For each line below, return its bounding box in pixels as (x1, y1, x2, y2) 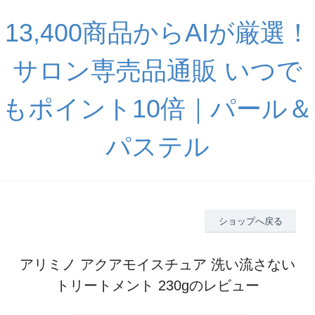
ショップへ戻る (218, 215, 283, 226)
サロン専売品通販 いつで (13, 56, 302, 85)
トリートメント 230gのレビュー (56, 277, 259, 293)
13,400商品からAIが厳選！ (4, 18, 311, 47)
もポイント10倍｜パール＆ (2, 94, 313, 123)
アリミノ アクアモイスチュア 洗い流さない (20, 256, 295, 272)
